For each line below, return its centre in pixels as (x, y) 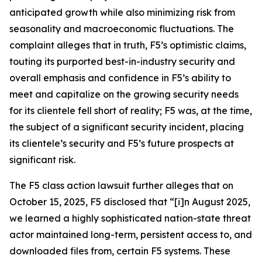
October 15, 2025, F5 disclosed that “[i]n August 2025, (130, 202)
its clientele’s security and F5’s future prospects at (122, 143)
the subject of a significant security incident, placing (127, 127)
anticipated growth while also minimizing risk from (122, 12)
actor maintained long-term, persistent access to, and (131, 235)
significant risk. (42, 160)
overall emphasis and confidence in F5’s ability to (120, 78)
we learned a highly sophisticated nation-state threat (130, 218)
